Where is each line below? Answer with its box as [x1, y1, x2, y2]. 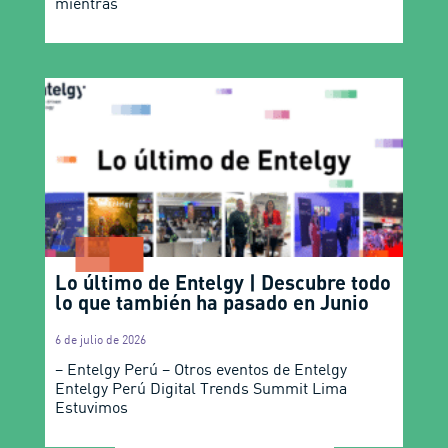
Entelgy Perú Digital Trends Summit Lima [54, 378, 347, 399]
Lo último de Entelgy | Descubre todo [54, 270, 391, 295]
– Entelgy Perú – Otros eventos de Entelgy [54, 359, 347, 380]
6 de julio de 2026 [54, 332, 146, 348]
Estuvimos [54, 397, 128, 418]
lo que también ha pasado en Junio [54, 290, 369, 315]
